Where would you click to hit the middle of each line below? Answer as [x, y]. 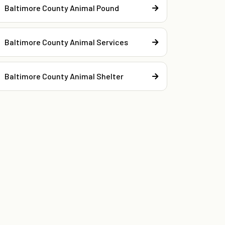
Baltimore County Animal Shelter [64, 76]
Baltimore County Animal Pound [62, 8]
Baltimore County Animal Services [67, 42]
